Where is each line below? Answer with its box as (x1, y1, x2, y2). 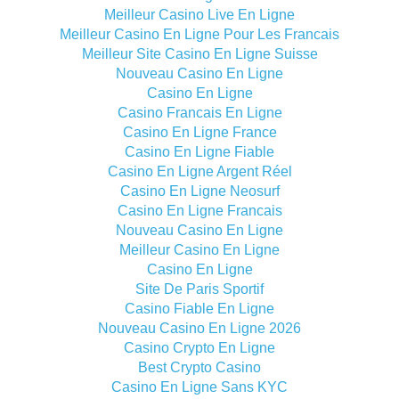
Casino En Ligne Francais (117, 203, 282, 218)
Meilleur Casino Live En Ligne (104, 7, 295, 22)
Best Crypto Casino (138, 360, 261, 375)
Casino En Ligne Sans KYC (111, 379, 288, 395)
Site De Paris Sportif (135, 281, 264, 297)
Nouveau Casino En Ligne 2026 (98, 321, 301, 336)
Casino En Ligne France (122, 125, 277, 140)
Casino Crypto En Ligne (124, 340, 275, 355)
